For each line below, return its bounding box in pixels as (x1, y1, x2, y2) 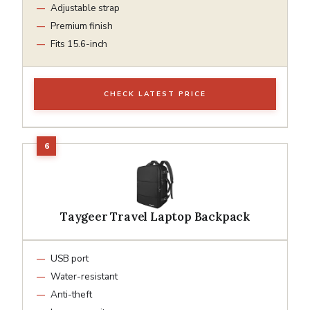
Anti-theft (51, 287, 92, 301)
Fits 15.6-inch (51, 37, 107, 51)
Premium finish (51, 19, 113, 33)
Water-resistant (51, 269, 118, 283)
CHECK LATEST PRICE (104, 89, 206, 99)
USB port (51, 251, 89, 265)
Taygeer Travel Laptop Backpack (60, 208, 250, 224)
